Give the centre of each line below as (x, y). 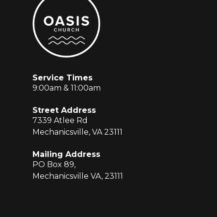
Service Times (63, 77)
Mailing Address (67, 154)
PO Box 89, (54, 164)
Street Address (64, 110)
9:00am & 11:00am (67, 88)
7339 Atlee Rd (60, 120)
